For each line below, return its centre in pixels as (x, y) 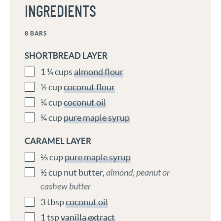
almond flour (99, 72)
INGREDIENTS (60, 12)
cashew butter (66, 187)
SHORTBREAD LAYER (66, 56)
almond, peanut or (138, 173)
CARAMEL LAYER (58, 141)
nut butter (83, 173)
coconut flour (89, 87)
